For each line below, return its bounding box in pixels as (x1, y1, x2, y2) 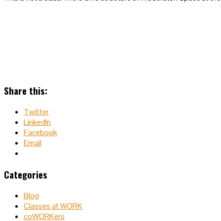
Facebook (24, 127, 57, 138)
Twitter (24, 107, 49, 117)
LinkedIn (24, 117, 51, 128)
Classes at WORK (24, 200, 82, 211)
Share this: (4, 84, 47, 98)
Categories (4, 167, 47, 181)
